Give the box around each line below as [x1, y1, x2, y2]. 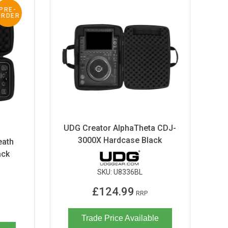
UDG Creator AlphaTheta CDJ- [64, 123, 177, 133]
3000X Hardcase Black [78, 135, 162, 145]
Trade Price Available [81, 213, 159, 222]
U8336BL [113, 167, 143, 176]
